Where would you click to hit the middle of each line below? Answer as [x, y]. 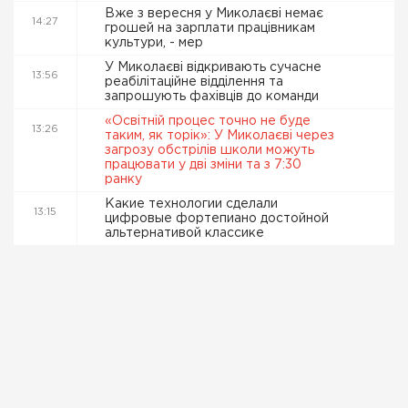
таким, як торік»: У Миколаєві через [219, 136]
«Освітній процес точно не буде [208, 121]
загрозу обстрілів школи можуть [209, 150]
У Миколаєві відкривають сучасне [213, 67]
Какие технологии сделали [191, 204]
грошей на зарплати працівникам [210, 28]
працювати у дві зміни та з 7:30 [203, 165]
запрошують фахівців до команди [214, 97]
